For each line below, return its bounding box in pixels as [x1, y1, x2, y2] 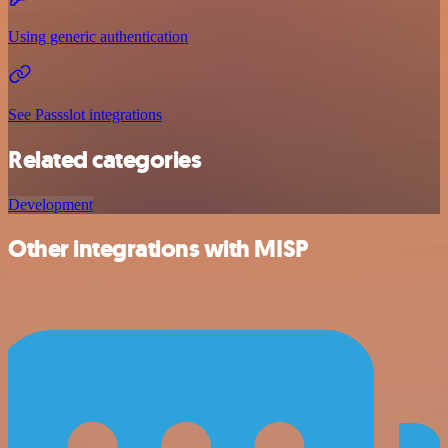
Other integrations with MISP [8, 233, 308, 266]
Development [8, 195, 93, 213]
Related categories [8, 143, 202, 176]
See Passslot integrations [8, 105, 162, 123]
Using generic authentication [8, 27, 188, 45]
